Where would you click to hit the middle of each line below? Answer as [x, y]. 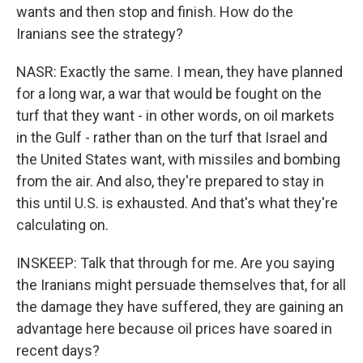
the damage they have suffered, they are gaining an [180, 307]
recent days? [58, 350]
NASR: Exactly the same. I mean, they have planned [179, 72]
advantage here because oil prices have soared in [174, 329]
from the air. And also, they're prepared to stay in [170, 181]
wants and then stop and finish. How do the [155, 12]
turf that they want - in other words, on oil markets [175, 115]
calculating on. [62, 225]
